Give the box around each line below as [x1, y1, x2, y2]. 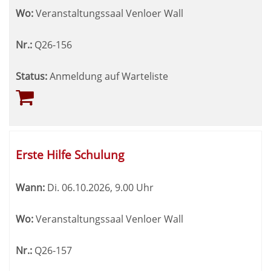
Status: [16, 70, 47, 83]
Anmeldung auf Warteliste [50, 70, 168, 83]
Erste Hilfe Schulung [16, 146, 124, 163]
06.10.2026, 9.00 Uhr [59, 181, 154, 194]
